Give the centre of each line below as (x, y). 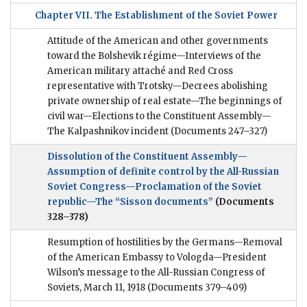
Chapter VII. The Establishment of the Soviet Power (156, 16)
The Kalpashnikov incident (108, 132)
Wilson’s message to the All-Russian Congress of (156, 273)
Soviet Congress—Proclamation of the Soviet (155, 187)
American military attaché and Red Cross (140, 71)
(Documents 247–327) (218, 132)
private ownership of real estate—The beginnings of (165, 101)
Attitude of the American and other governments (158, 41)
